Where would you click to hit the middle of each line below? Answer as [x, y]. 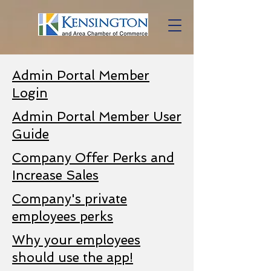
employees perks [63, 216]
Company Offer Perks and [93, 158]
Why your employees [76, 240]
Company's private [70, 199]
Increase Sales [55, 175]
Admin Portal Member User [97, 116]
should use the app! [73, 257]
